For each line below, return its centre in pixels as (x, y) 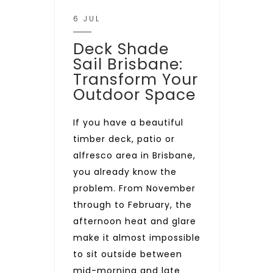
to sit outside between (128, 254)
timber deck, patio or (124, 139)
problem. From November (134, 188)
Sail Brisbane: (128, 64)
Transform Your (136, 80)
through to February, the (133, 205)
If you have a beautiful (128, 122)
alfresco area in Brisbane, (134, 155)
